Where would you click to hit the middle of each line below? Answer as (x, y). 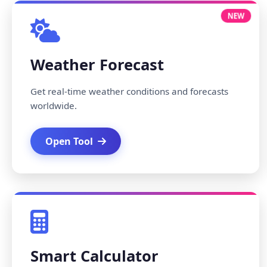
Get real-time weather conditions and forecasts (129, 91)
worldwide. (54, 105)
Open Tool (69, 141)
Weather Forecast (97, 65)
